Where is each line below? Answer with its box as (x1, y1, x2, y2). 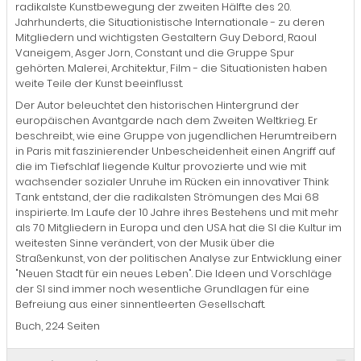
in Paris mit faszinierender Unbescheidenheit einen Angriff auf (15, 143, 335, 159)
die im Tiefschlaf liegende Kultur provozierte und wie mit (15, 158, 306, 174)
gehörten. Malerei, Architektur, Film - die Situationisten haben (15, 60, 327, 76)
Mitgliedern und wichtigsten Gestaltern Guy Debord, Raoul (15, 29, 317, 45)
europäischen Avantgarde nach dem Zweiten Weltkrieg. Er (15, 112, 317, 128)
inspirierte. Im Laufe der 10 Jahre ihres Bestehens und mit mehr (15, 204, 338, 220)
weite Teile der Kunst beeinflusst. (15, 75, 183, 91)
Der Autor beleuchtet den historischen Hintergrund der (15, 97, 299, 113)
